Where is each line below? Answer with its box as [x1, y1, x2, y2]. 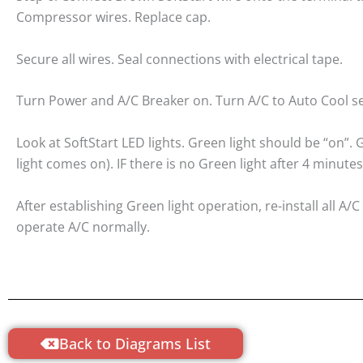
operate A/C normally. [16, 217, 150, 236]
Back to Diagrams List [59, 334, 211, 354]
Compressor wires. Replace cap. [16, 8, 211, 27]
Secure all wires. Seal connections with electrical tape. [16, 49, 346, 68]
